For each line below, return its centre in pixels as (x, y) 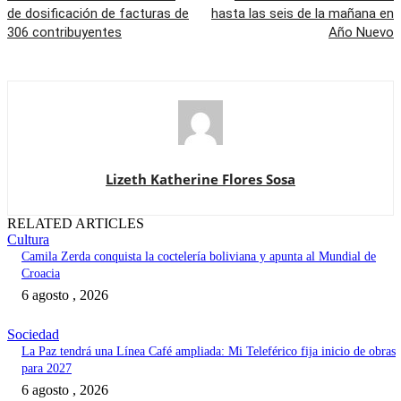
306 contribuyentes (64, 33)
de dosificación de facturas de (98, 14)
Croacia (41, 274)
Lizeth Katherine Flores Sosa (200, 179)
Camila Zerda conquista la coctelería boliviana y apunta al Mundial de (199, 257)
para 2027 (47, 369)
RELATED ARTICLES (76, 224)
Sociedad (33, 335)
